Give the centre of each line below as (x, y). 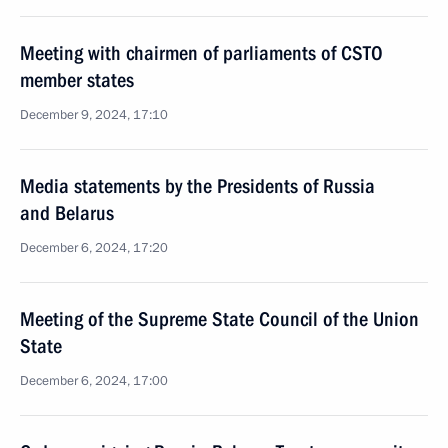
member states (77, 80)
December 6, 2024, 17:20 (94, 248)
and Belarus (67, 213)
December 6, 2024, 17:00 (94, 381)
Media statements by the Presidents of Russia (197, 186)
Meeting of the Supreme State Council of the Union (219, 319)
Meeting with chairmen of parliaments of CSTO (201, 53)
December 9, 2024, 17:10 (94, 115)
